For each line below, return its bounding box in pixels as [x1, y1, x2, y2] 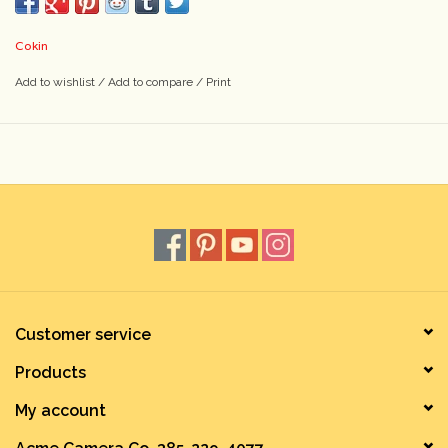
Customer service [15, 325, 151, 345]
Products [15, 363, 86, 383]
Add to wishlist [15, 75, 98, 90]
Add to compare [108, 75, 196, 90]
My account [15, 401, 106, 421]
